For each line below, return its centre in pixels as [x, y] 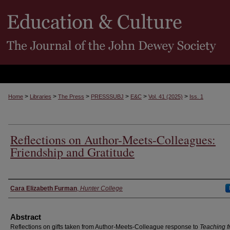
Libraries [41, 97]
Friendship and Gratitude [72, 152]
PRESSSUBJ [107, 97]
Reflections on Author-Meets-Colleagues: [113, 140]
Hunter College [101, 188]
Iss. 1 [196, 97]
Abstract [26, 217]
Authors [25, 188]
